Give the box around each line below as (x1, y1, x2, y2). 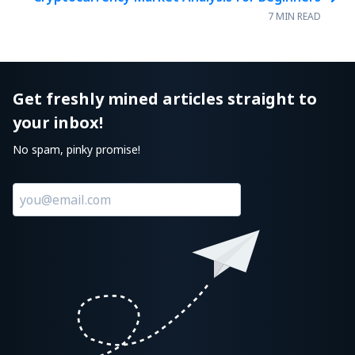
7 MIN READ (268, 10, 321, 24)
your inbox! (13, 112, 103, 134)
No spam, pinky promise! (13, 142, 140, 158)
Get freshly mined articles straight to (13, 88, 317, 110)
